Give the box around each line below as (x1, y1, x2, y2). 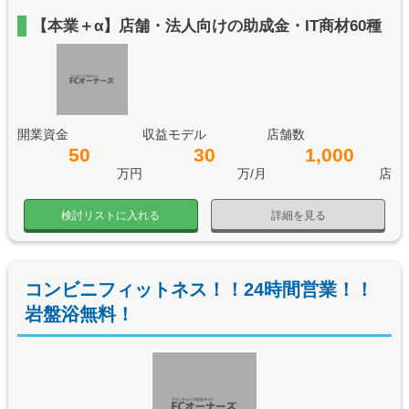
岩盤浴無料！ (24, 303, 134, 324)
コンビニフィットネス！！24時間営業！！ (24, 278, 373, 299)
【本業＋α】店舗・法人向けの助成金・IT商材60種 (31, 16, 382, 35)
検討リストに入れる (61, 208, 161, 222)
